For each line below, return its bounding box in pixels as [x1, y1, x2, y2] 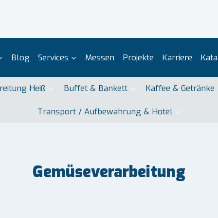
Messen [85, 52, 114, 63]
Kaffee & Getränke [145, 83, 215, 94]
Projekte [122, 52, 154, 63]
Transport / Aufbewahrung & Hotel [37, 106, 173, 117]
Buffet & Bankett [64, 83, 127, 94]
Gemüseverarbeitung [33, 161, 185, 182]
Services [37, 52, 69, 63]
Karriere [162, 52, 192, 63]
